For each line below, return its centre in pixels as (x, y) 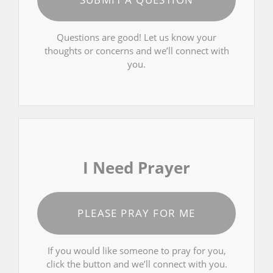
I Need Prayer (136, 167)
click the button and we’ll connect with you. (136, 264)
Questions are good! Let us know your (136, 37)
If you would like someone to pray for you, (136, 250)
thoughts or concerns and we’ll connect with (136, 51)
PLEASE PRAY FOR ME (136, 213)
